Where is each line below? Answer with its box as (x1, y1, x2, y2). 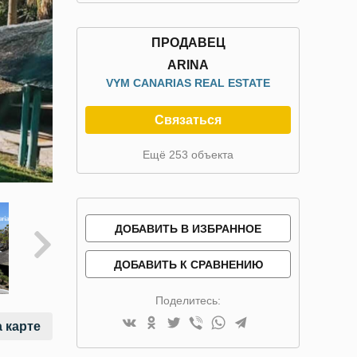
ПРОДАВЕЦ (151, 36, 226, 49)
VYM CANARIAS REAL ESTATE (106, 76, 270, 89)
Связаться (155, 113, 222, 127)
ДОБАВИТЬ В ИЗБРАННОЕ (115, 222, 261, 235)
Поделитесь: (155, 294, 221, 307)
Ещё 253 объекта (143, 148, 233, 161)
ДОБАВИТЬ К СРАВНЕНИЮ (113, 258, 263, 271)
